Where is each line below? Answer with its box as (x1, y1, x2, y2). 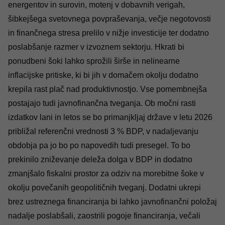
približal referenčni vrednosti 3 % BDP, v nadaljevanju (8, 127, 198, 136)
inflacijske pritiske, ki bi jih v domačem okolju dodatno (8, 71, 198, 79)
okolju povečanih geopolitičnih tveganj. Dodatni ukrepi (8, 183, 201, 192)
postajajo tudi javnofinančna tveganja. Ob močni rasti (8, 99, 196, 107)
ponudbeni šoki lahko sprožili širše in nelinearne (8, 57, 180, 65)
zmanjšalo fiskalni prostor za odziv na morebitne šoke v (8, 169, 204, 178)
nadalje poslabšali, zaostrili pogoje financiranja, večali (8, 211, 200, 220)
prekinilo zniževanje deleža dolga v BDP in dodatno (8, 155, 192, 164)
